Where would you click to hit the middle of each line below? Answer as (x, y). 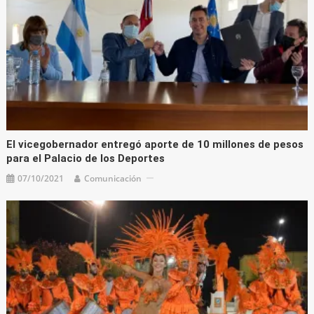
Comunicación (113, 178)
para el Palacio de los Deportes (86, 158)
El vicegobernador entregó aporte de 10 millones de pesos (155, 144)
